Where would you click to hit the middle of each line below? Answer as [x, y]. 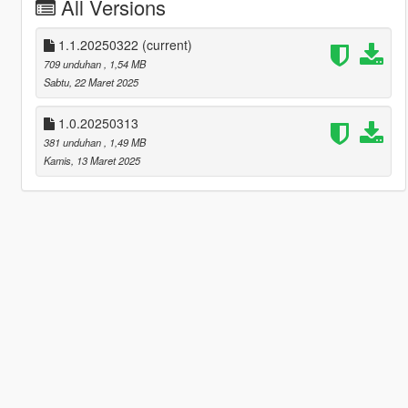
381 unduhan [73, 142]
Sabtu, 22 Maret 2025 [91, 82]
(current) [167, 44]
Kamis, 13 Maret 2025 [92, 160]
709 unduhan [73, 63]
